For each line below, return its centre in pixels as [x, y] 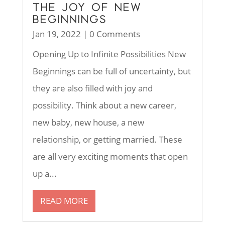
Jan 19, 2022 [57, 34]
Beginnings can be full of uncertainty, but [111, 71]
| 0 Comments [110, 34]
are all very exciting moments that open [110, 157]
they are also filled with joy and [92, 88]
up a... [44, 174]
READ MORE [64, 201]
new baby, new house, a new [88, 123]
